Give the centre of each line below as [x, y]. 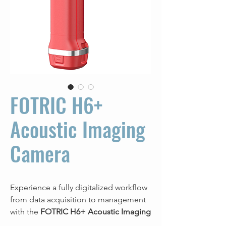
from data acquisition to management [78, 200]
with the [25, 212]
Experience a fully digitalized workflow [79, 187]
